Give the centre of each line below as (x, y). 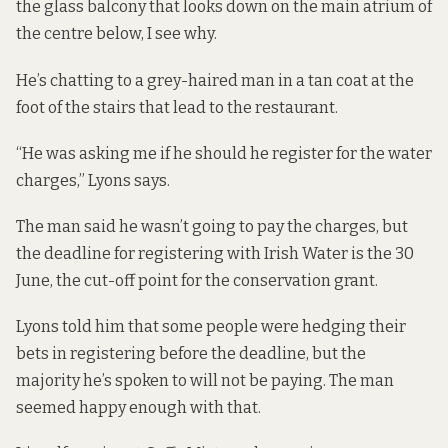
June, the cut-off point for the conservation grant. (197, 281)
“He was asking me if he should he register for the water (224, 153)
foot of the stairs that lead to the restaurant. (177, 107)
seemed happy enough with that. (138, 408)
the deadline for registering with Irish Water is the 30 (215, 254)
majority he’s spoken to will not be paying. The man (205, 381)
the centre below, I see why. (116, 34)
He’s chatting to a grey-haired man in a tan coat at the (215, 80)
